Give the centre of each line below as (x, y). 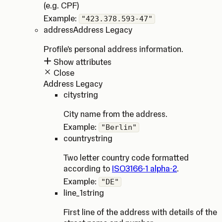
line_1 (73, 193)
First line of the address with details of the (140, 212)
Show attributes (82, 62)
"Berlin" (119, 127)
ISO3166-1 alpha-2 (144, 168)
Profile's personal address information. (113, 49)
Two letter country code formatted (126, 158)
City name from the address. (115, 114)
